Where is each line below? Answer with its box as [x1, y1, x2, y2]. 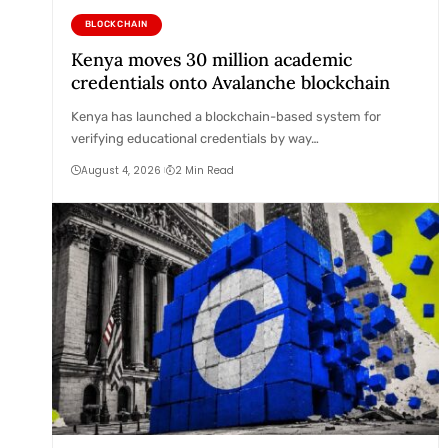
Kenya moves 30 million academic [71, 47, 353, 71]
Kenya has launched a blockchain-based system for [71, 108, 382, 124]
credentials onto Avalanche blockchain [71, 70, 391, 94]
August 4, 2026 [81, 162, 162, 178]
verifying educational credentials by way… [71, 130, 320, 146]
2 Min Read [174, 162, 234, 178]
